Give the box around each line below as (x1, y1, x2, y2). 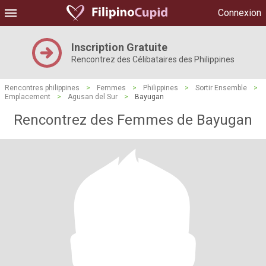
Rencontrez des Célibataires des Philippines (71, 55, 235, 64)
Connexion (218, 7, 261, 18)
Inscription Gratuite (71, 41, 167, 53)
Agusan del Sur (68, 93, 118, 101)
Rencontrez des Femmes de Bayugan (14, 112, 252, 128)
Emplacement (5, 93, 50, 101)
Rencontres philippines (5, 84, 80, 92)
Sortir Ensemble (195, 84, 247, 92)
